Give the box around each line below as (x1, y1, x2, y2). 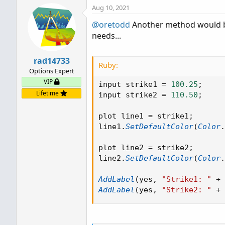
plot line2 (98, 143, 148, 152)
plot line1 (98, 111, 148, 121)
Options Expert (29, 66, 74, 75)
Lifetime (36, 89, 60, 97)
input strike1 (98, 80, 162, 89)
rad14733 (33, 55, 70, 66)
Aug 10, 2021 (92, 3, 130, 12)
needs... (92, 30, 121, 41)
